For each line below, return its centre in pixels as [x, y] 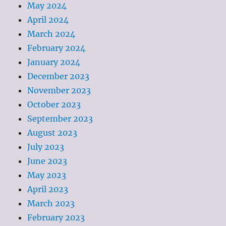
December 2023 [59, 76]
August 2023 [52, 133]
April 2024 [48, 20]
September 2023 [60, 119]
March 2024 [51, 34]
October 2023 [54, 105]
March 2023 [51, 204]
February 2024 [56, 48]
